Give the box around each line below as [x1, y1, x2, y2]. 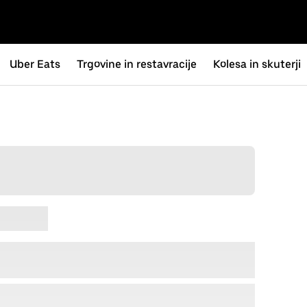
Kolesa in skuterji [213, 58, 301, 71]
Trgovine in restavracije [77, 58, 197, 71]
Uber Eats [10, 58, 60, 71]
